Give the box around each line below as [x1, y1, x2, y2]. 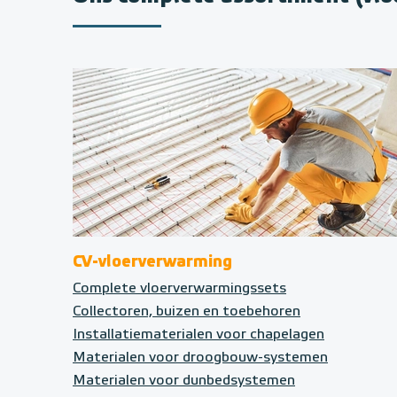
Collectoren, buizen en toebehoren [73, 305, 300, 320]
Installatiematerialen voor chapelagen [73, 328, 324, 343]
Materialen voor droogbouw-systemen [73, 351, 328, 366]
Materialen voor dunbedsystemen [73, 374, 295, 389]
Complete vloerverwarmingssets [73, 282, 286, 297]
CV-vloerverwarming [73, 254, 232, 271]
